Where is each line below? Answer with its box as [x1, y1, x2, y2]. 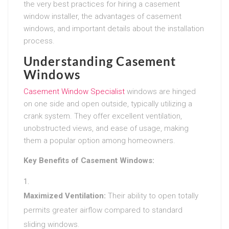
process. [24, 36, 55, 45]
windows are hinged [125, 86, 196, 96]
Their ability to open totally [106, 191, 198, 200]
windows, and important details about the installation [24, 24, 204, 33]
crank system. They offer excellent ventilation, [24, 111, 182, 121]
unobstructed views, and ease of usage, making [24, 123, 189, 133]
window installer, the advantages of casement [24, 11, 181, 21]
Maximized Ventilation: [24, 191, 106, 200]
